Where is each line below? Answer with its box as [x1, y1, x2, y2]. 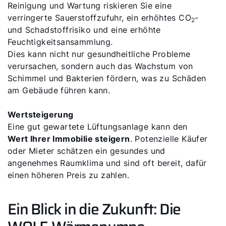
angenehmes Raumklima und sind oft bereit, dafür [8, 158, 207, 168]
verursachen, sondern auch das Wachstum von [8, 61, 193, 71]
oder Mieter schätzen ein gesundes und [8, 146, 165, 156]
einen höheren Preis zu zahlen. [8, 170, 129, 180]
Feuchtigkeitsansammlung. [8, 37, 113, 47]
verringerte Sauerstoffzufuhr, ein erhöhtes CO [8, 13, 191, 23]
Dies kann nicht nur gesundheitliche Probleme [8, 49, 191, 59]
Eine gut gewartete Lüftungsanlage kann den [8, 122, 188, 132]
